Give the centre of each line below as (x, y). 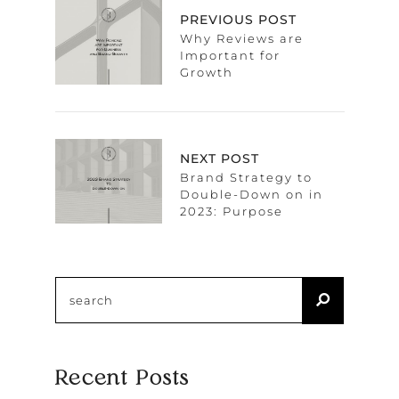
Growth (206, 72)
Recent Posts (122, 379)
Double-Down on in (251, 194)
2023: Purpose (231, 211)
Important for (230, 55)
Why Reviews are (241, 38)
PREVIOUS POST (238, 19)
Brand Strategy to (246, 177)
